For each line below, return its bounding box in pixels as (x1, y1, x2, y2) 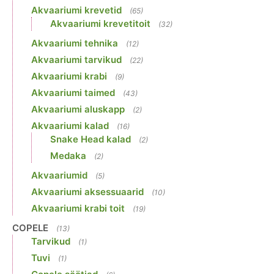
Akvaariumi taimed (31, 87, 115, 99)
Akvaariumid (31, 169, 87, 182)
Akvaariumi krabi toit (31, 202, 125, 215)
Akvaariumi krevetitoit (50, 18, 150, 30)
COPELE (12, 222, 48, 234)
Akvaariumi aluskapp (31, 103, 125, 116)
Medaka (50, 150, 86, 162)
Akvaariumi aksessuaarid (31, 186, 144, 198)
